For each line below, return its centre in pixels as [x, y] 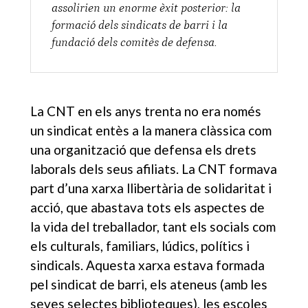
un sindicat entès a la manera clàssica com [151, 130]
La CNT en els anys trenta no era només [146, 111]
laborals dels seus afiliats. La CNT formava [154, 168]
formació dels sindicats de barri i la [140, 25]
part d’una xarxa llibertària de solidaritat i [151, 188]
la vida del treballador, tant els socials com [153, 226]
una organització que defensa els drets [144, 149]
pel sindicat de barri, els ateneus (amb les [149, 284]
